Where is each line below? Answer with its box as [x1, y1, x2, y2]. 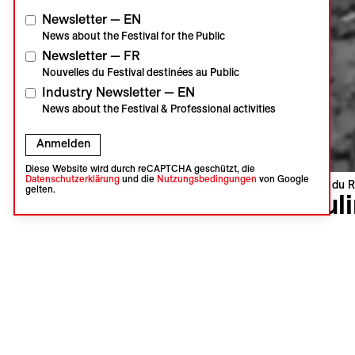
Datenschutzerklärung [25, 173, 120, 184]
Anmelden [36, 137, 90, 151]
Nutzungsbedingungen [156, 173, 257, 184]
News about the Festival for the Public [42, 30, 225, 42]
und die [119, 173, 157, 184]
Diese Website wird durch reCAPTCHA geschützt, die [25, 162, 255, 174]
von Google [256, 173, 309, 184]
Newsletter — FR [42, 48, 140, 63]
